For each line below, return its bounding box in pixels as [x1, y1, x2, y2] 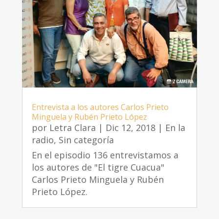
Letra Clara [49, 122, 96, 134]
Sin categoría [58, 134, 114, 146]
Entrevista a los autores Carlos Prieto [31, 102, 169, 113]
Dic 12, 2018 [105, 122, 155, 134]
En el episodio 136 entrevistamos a [31, 149, 178, 161]
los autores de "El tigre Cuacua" [31, 161, 164, 174]
